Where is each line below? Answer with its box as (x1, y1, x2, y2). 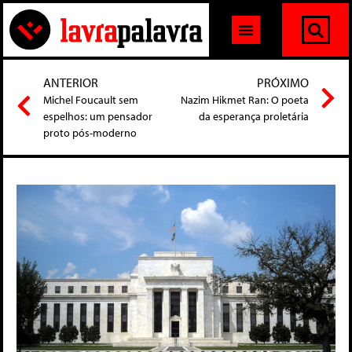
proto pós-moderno (43, 126, 137, 141)
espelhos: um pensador (43, 109, 152, 124)
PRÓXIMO (257, 75, 309, 91)
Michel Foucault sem (43, 93, 138, 108)
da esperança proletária (199, 109, 309, 124)
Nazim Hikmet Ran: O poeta (181, 93, 309, 108)
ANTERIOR (43, 75, 98, 91)
